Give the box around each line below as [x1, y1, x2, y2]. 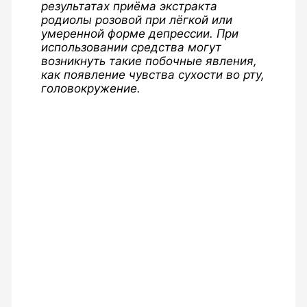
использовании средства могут [40, 40, 221, 55]
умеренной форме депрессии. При [40, 27, 238, 41]
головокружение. [40, 82, 140, 96]
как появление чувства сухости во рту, [40, 68, 265, 82]
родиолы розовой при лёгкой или [40, 13, 232, 27]
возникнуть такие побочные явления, [40, 54, 257, 69]
